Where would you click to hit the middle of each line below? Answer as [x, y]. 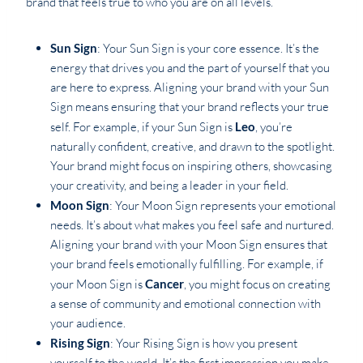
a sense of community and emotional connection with [186, 304]
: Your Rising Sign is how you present [204, 344]
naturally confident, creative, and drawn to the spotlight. [192, 147]
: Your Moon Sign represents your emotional [223, 206]
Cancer [164, 284]
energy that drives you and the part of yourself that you [190, 68]
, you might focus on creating [257, 284]
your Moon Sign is [98, 284]
